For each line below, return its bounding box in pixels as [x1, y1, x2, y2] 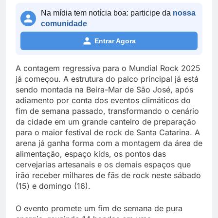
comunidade [41, 19, 87, 28]
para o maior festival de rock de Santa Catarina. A [16, 127, 200, 137]
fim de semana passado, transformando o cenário [16, 106, 199, 116]
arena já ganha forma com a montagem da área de [16, 138, 202, 148]
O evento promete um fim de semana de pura [16, 203, 182, 213]
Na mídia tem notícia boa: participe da [41, 8, 173, 17]
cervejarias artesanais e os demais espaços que [16, 159, 191, 169]
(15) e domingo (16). [16, 181, 91, 191]
